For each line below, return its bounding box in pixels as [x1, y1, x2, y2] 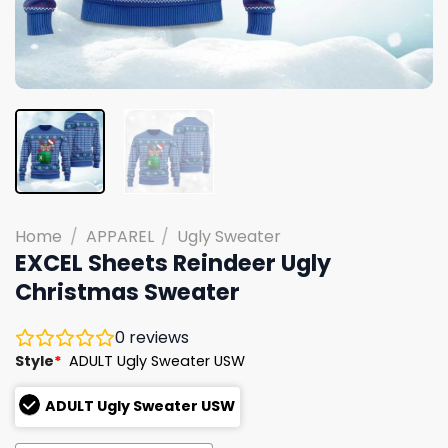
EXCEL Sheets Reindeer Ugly [15, 246, 331, 279]
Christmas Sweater [15, 275, 240, 308]
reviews [125, 325, 189, 349]
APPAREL [85, 224, 154, 248]
